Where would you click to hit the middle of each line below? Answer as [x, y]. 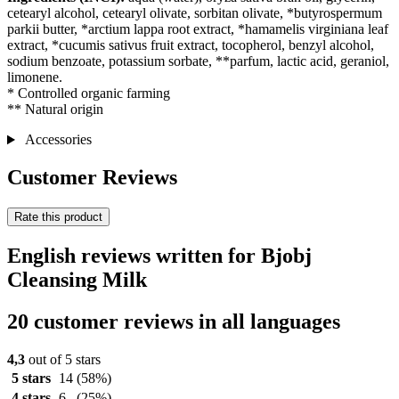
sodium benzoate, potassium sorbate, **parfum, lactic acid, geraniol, [198, 61]
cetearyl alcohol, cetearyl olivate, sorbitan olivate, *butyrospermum [195, 13]
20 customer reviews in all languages [174, 321]
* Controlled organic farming [89, 94]
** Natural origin [55, 110]
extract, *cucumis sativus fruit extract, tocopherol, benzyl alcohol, [191, 45]
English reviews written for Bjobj [159, 255]
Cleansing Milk [77, 279]
